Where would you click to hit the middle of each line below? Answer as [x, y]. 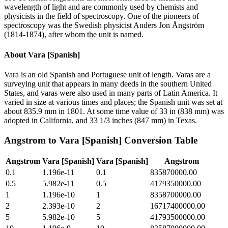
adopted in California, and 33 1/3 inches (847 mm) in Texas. [101, 120]
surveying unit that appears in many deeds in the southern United [108, 83]
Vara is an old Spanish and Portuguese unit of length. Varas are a [107, 74]
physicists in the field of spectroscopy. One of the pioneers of [102, 16]
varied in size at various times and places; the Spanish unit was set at [113, 102]
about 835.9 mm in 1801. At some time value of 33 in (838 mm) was [114, 111]
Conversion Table [160, 140]
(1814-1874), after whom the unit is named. [74, 35]
